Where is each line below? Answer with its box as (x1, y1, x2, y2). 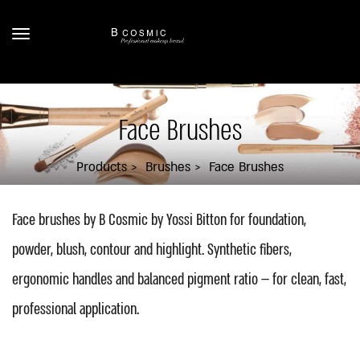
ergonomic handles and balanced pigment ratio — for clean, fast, (12, 269, 346, 291)
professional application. (12, 299, 139, 321)
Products (76, 159, 127, 177)
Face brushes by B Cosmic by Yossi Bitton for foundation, (12, 210, 306, 231)
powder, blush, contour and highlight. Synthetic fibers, (12, 239, 292, 261)
